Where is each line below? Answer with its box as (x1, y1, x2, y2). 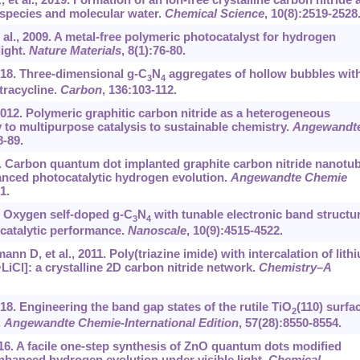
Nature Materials (28, 43, 121, 58)
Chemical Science (164, 6, 264, 21)
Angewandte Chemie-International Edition (3, 316, 239, 330)
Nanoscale (127, 223, 186, 238)
